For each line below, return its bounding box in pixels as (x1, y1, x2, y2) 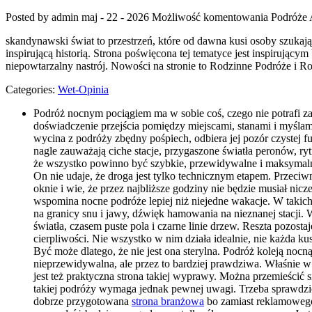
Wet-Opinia (58, 83, 109, 95)
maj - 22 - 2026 (81, 10, 149, 23)
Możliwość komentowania (152, 10, 271, 23)
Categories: (6, 83, 58, 95)
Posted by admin (6, 10, 81, 23)
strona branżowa (132, 295, 204, 307)
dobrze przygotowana (33, 295, 132, 307)
